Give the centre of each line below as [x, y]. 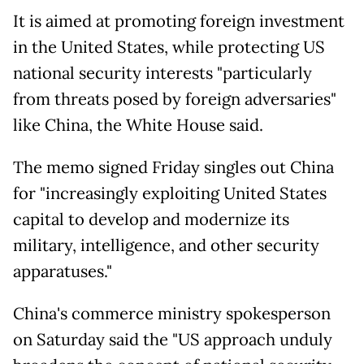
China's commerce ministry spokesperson [172, 314]
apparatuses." [63, 272]
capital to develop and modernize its [151, 220]
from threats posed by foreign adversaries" [175, 100]
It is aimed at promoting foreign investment [179, 22]
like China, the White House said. [138, 126]
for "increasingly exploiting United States [170, 194]
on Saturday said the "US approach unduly [173, 340]
